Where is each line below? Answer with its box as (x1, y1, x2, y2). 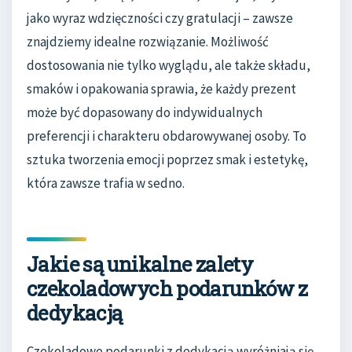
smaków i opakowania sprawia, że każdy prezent (27, 79, 296, 97)
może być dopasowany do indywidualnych (27, 103, 262, 121)
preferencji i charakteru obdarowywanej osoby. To (27, 126, 306, 145)
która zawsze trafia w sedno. (27, 174, 185, 192)
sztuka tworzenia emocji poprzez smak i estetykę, (27, 150, 308, 168)
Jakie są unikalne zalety (27, 250, 254, 277)
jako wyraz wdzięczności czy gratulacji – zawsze (27, 9, 293, 27)
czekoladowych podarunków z (27, 274, 308, 302)
